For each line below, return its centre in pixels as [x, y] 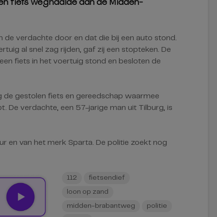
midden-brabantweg [101, 206]
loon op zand [88, 192]
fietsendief [107, 178]
